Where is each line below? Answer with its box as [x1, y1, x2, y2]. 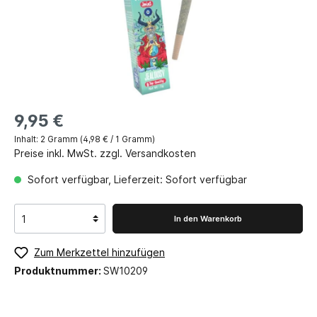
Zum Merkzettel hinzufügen [34, 246, 165, 259]
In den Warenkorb [173, 214, 242, 224]
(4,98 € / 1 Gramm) [80, 134, 155, 145]
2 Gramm [40, 134, 80, 145]
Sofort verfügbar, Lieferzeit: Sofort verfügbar [25, 173, 247, 186]
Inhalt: [14, 134, 40, 145]
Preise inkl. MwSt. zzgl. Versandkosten [14, 147, 196, 160]
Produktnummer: [14, 264, 103, 277]
